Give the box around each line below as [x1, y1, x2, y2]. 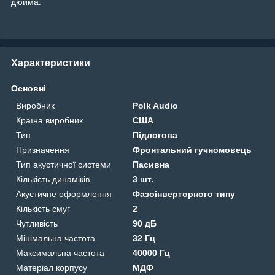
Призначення [16, 144, 69, 155]
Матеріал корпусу [16, 262, 87, 273]
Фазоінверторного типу [133, 188, 236, 199]
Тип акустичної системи [16, 159, 111, 169]
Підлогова [133, 130, 178, 140]
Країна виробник [16, 115, 83, 125]
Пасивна [133, 159, 170, 169]
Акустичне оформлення [16, 188, 112, 199]
